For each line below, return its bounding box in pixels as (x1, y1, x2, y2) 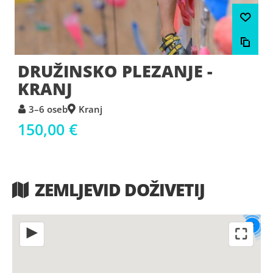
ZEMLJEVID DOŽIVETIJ (34, 177, 205, 201)
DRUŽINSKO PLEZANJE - (18, 60, 213, 82)
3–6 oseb (29, 102, 68, 115)
